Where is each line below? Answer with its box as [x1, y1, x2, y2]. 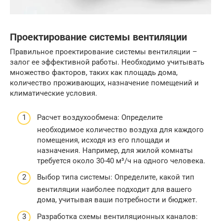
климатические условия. [10, 89, 97, 98]
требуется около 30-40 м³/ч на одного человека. [37, 156, 205, 165]
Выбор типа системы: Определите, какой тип [37, 173, 194, 182]
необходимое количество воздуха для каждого [37, 125, 204, 134]
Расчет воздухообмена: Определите [37, 112, 163, 122]
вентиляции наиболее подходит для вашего [37, 185, 192, 194]
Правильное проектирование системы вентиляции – [10, 47, 197, 57]
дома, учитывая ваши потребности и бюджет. [37, 195, 197, 205]
